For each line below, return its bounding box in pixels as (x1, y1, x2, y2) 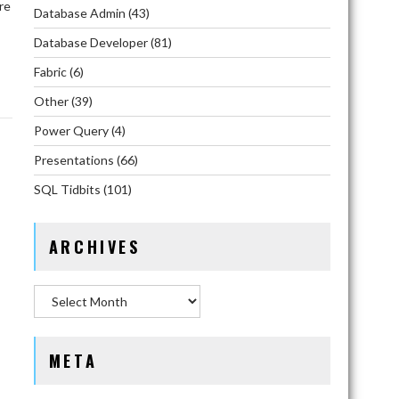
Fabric (33, 64, 67, 79)
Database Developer (33, 35, 148, 50)
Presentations (33, 152, 114, 167)
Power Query (33, 123, 109, 138)
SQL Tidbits (33, 182, 101, 197)
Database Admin (33, 5, 126, 20)
